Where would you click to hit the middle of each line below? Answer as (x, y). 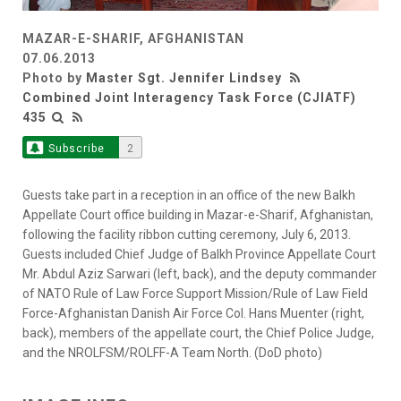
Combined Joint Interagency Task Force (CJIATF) (189, 98)
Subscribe (76, 149)
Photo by (54, 78)
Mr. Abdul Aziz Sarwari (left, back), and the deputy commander (200, 274)
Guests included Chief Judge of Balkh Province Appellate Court (199, 254)
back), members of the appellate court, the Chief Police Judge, (198, 333)
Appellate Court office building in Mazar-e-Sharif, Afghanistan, (198, 215)
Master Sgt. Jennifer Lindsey (184, 78)
